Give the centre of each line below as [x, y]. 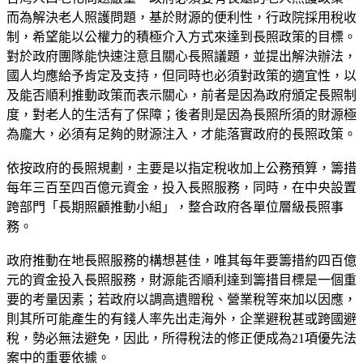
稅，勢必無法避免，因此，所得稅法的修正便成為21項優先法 [181, 338]
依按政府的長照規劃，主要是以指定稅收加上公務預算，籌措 [181, 168]
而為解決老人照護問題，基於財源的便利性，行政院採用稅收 [181, 17]
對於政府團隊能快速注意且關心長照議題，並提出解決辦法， [181, 56]
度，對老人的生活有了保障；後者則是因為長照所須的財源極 [181, 114]
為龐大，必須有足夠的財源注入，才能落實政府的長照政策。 [181, 134]
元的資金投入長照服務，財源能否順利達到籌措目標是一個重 [181, 280]
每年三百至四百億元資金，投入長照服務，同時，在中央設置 [181, 187]
